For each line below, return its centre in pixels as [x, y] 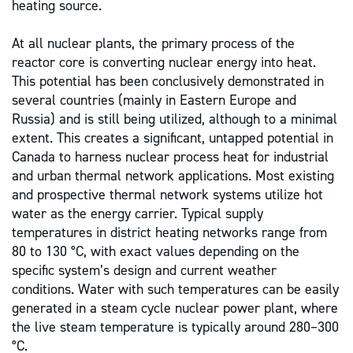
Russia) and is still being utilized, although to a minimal [175, 119]
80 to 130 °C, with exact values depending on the [156, 251]
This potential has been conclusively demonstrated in [168, 81]
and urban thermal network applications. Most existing [173, 176]
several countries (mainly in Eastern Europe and [154, 100]
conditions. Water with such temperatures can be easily [175, 289]
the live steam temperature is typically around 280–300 [175, 327]
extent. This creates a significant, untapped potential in [173, 138]
